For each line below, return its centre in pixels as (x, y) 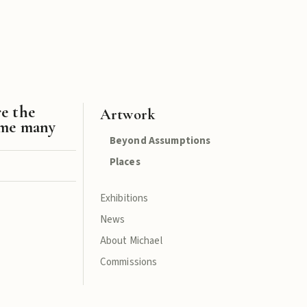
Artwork (127, 114)
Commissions (128, 262)
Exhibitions (124, 198)
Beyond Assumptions (160, 141)
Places (125, 162)
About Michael (131, 241)
